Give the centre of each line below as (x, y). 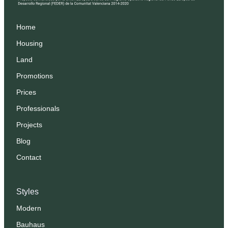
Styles (27, 192)
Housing (30, 43)
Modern (29, 208)
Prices (26, 92)
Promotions (35, 76)
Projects (29, 125)
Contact (29, 157)
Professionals (38, 108)
